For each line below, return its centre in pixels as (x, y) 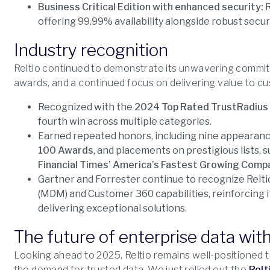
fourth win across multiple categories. (124, 121)
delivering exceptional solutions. (112, 208)
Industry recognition (91, 50)
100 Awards (65, 150)
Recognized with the (86, 107)
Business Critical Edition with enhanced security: (150, 7)
